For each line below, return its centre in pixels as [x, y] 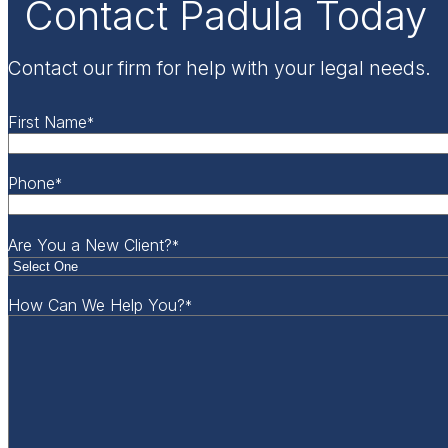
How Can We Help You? [96, 304]
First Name [47, 122]
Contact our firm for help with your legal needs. [219, 68]
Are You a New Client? [90, 244]
